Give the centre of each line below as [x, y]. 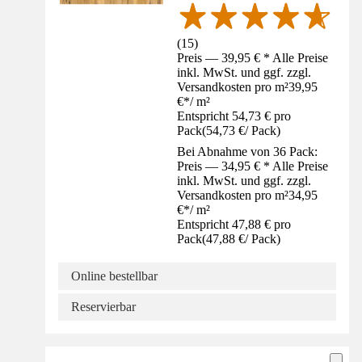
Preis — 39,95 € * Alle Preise [253, 58]
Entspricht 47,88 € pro [234, 224]
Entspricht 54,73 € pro [234, 116]
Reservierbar [103, 307]
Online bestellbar [114, 276]
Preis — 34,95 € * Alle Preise [253, 166]
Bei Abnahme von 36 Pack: [248, 152]
